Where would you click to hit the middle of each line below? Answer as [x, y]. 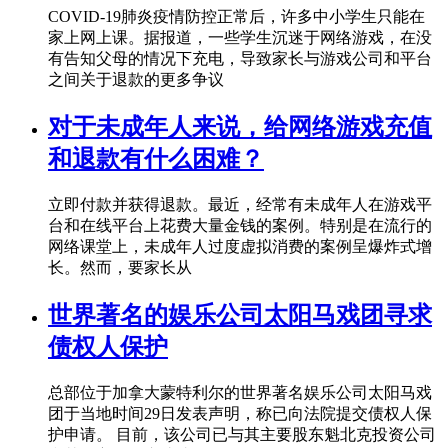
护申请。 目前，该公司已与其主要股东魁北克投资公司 [242, 435]
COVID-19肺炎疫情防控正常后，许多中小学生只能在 [236, 17]
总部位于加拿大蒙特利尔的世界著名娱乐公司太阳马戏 [240, 393]
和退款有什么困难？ [156, 159]
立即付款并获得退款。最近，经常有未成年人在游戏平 [240, 205]
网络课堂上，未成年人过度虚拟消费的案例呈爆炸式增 [240, 247]
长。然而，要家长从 [120, 268]
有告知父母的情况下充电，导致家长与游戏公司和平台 [240, 59]
